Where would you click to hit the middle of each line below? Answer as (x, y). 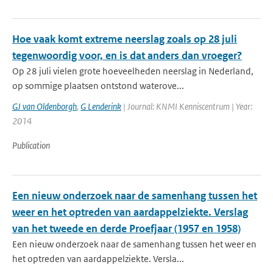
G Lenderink (101, 106)
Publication (31, 145)
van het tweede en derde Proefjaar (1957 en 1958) (126, 229)
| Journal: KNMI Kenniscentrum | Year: (187, 106)
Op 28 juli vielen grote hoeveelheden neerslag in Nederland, (133, 71)
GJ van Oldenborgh (44, 106)
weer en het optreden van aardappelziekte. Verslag (130, 212)
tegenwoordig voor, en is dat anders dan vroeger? (127, 55)
